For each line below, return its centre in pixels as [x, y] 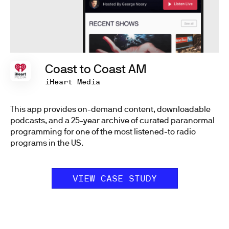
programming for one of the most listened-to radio [103, 132]
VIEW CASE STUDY [114, 179]
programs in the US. [47, 143]
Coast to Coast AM [96, 69]
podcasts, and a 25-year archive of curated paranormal [112, 120]
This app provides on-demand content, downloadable [110, 109]
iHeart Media [73, 82]
